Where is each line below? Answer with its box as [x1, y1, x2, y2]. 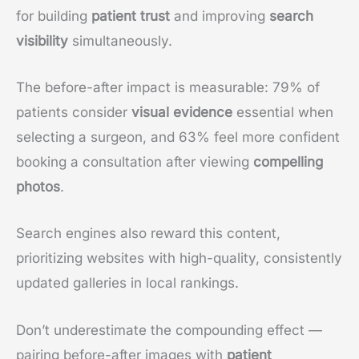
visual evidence [131, 104, 232, 121]
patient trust [91, 8, 170, 25]
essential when [232, 104, 333, 121]
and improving [170, 8, 269, 25]
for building [16, 8, 91, 25]
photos [16, 179, 60, 196]
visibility [16, 33, 68, 50]
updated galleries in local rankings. [16, 275, 239, 292]
